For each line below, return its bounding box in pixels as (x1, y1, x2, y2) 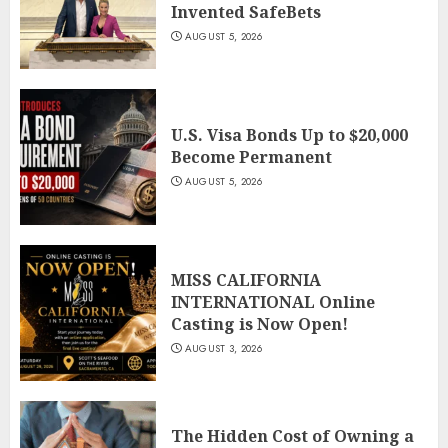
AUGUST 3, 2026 (184, 341, 262, 357)
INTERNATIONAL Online (171, 291, 375, 314)
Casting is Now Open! (171, 313, 348, 336)
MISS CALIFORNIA (171, 269, 321, 292)
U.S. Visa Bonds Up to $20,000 (171, 124, 408, 147)
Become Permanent (171, 146, 332, 169)
